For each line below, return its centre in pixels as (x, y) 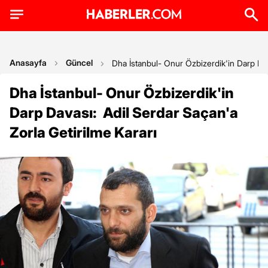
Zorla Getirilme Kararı (83, 133)
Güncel (79, 63)
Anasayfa (28, 63)
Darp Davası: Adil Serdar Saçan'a (124, 113)
